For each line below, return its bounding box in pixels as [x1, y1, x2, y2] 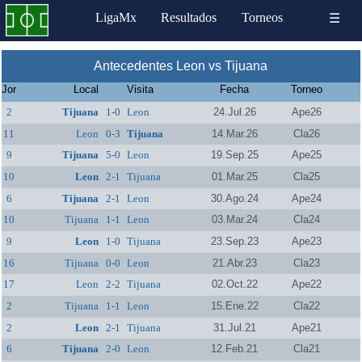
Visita [127, 82, 154, 95]
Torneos [241, 11, 283, 25]
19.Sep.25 [210, 149, 259, 162]
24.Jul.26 [213, 105, 256, 118]
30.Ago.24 [210, 192, 259, 204]
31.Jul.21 [213, 321, 256, 334]
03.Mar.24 [211, 213, 258, 226]
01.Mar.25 [211, 170, 258, 183]
